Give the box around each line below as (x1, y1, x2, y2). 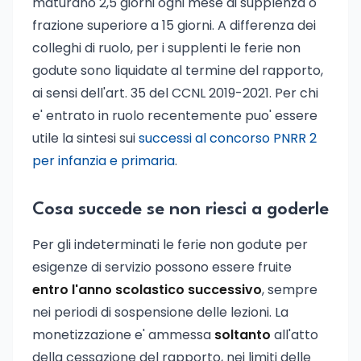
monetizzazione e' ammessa (32, 326, 214, 344)
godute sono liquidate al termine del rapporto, (32, 61, 323, 80)
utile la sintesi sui (32, 129, 139, 147)
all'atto (271, 326, 318, 344)
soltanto (214, 326, 271, 344)
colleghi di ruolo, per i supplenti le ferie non (32, 39, 301, 57)
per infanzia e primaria (32, 151, 175, 170)
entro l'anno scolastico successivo (32, 280, 262, 299)
